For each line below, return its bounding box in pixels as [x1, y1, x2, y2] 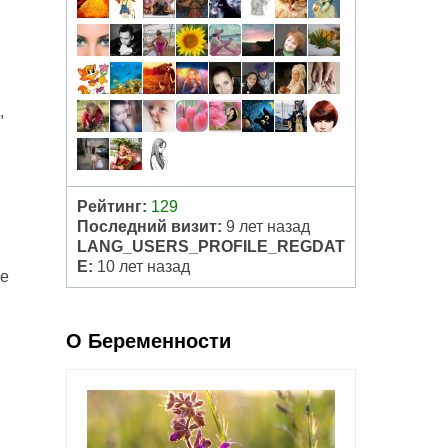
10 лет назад [93, 258, 190, 275]
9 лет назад [222, 218, 310, 235]
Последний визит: [77, 218, 222, 235]
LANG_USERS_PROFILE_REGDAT [77, 238, 345, 255]
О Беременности [66, 330, 231, 352]
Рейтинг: [77, 198, 147, 215]
